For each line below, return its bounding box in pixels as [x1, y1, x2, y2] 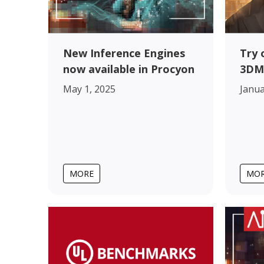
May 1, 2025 [63, 82, 115, 95]
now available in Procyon [63, 61, 194, 76]
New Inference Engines [63, 45, 185, 60]
